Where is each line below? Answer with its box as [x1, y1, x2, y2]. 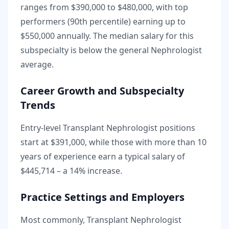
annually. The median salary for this [55, 30, 194, 41]
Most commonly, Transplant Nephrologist [20, 214, 181, 225]
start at [20, 136, 51, 148]
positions [157, 122, 195, 133]
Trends [20, 98, 55, 112]
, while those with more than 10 [85, 136, 207, 148]
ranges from [20, 2, 71, 13]
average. [20, 59, 54, 70]
